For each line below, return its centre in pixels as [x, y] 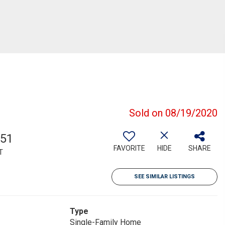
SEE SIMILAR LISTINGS [164, 177]
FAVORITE [129, 148]
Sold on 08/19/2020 [173, 113]
